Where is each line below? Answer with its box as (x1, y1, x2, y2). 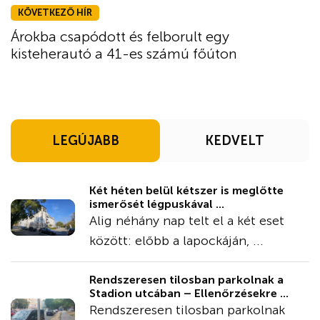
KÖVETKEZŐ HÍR (18, 7, 92, 19)
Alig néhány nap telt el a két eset (89, 213, 284, 229)
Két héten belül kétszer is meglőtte (89, 184, 284, 198)
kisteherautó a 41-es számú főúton (11, 45, 237, 63)
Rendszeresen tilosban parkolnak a (89, 273, 284, 287)
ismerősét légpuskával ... (89, 197, 224, 211)
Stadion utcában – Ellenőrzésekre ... (89, 286, 289, 301)
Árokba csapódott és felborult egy (11, 28, 229, 46)
